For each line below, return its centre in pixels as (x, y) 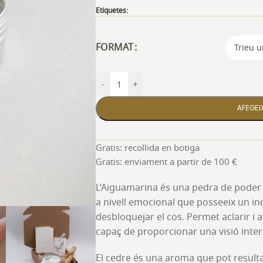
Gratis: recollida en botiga (148, 147)
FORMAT (114, 47)
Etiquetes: (112, 10)
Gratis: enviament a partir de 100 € (166, 161)
